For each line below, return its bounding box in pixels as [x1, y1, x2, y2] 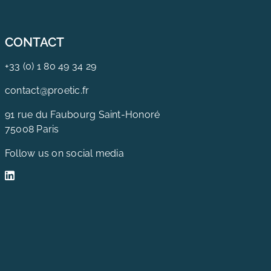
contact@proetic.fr [4, 84, 90, 96]
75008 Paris [4, 123, 59, 135]
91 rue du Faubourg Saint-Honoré [4, 108, 160, 120]
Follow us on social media [4, 147, 124, 159]
